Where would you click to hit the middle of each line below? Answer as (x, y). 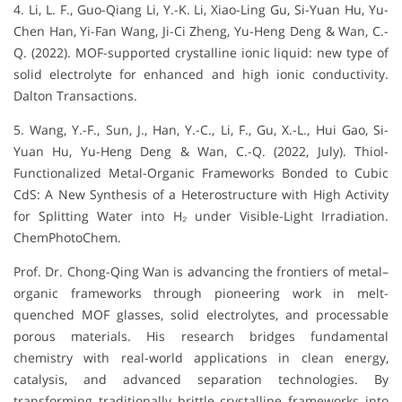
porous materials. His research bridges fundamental (201, 336)
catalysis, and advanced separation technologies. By (201, 380)
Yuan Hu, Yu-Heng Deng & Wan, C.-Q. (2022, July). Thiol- (201, 152)
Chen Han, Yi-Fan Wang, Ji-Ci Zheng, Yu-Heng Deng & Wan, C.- (201, 31)
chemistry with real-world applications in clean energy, (201, 358)
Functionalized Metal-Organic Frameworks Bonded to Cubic (201, 173)
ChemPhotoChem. (67, 238)
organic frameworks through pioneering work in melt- (201, 293)
